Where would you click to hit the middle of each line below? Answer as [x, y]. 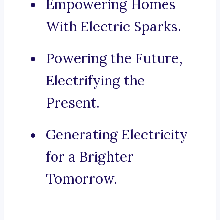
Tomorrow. [82, 179]
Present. [73, 103]
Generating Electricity [117, 135]
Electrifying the [95, 81]
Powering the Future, [114, 59]
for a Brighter [90, 157]
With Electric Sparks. [113, 27]
